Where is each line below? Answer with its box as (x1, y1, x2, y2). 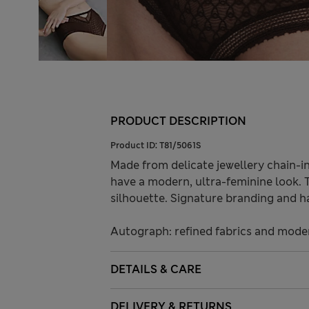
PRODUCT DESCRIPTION (110, 114, 246, 129)
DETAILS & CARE (110, 262, 201, 277)
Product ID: (110, 140, 159, 152)
